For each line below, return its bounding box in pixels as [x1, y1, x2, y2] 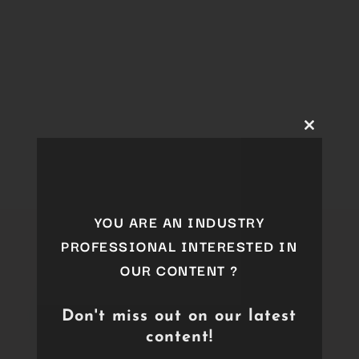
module [308, 153, 342, 165]
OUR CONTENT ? [120, 259, 239, 280]
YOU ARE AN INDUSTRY [94, 211, 265, 232]
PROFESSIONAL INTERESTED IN [61, 235, 298, 256]
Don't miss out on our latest [62, 309, 297, 325]
